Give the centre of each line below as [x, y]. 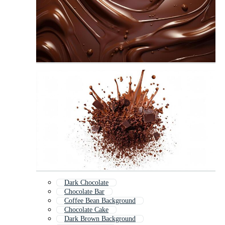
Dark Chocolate [86, 183]
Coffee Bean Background [100, 201]
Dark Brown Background [100, 219]
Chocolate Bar [84, 192]
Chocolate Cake [86, 210]
